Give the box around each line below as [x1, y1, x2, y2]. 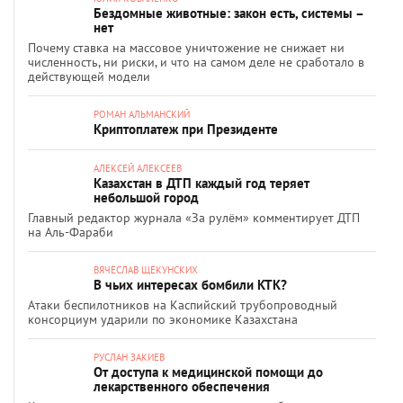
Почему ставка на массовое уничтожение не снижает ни [28, 40, 345, 56]
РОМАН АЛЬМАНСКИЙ [94, 108, 190, 121]
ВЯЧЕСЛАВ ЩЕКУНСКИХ [94, 264, 198, 276]
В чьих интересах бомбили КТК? [94, 276, 287, 293]
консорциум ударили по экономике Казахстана [28, 311, 298, 327]
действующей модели [28, 68, 150, 85]
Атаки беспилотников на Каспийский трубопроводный [28, 297, 337, 313]
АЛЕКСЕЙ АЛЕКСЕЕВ [94, 162, 182, 175]
